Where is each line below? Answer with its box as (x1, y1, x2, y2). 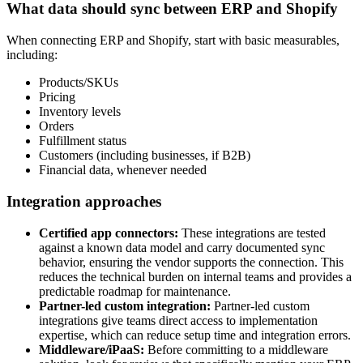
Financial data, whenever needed (39, 163, 207, 177)
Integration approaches (6, 192, 161, 210)
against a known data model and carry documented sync (39, 240, 325, 254)
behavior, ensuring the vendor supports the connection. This (39, 254, 344, 269)
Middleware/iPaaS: (39, 342, 144, 357)
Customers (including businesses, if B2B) (39, 148, 250, 163)
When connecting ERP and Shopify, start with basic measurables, (6, 33, 340, 48)
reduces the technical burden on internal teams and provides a (39, 269, 352, 284)
